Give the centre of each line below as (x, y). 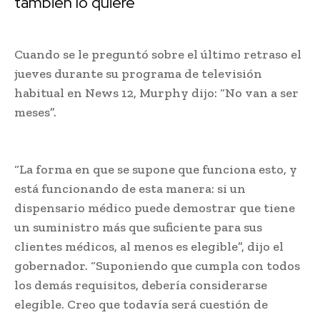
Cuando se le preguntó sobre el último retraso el (158, 54)
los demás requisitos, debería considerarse (141, 285)
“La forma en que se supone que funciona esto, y (156, 169)
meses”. (35, 112)
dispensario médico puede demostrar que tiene (155, 207)
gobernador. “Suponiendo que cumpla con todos (157, 265)
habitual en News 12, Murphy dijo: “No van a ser (156, 92)
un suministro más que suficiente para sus (138, 227)
